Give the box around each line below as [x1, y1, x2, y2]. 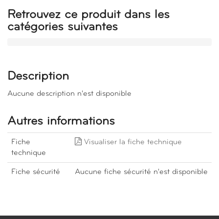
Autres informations [7, 115, 115, 128]
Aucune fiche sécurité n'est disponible [75, 168, 208, 176]
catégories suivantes [7, 21, 118, 33]
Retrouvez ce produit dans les [7, 9, 170, 21]
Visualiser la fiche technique [82, 138, 182, 146]
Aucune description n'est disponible [7, 90, 131, 98]
